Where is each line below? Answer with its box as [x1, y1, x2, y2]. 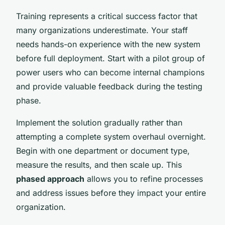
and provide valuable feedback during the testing [16, 81, 202, 91]
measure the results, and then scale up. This [16, 159, 182, 170]
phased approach [16, 173, 84, 184]
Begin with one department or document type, [16, 145, 190, 156]
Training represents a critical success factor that [16, 11, 197, 21]
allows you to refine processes [84, 173, 203, 184]
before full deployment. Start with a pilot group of [16, 53, 205, 63]
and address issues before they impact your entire [16, 187, 206, 198]
